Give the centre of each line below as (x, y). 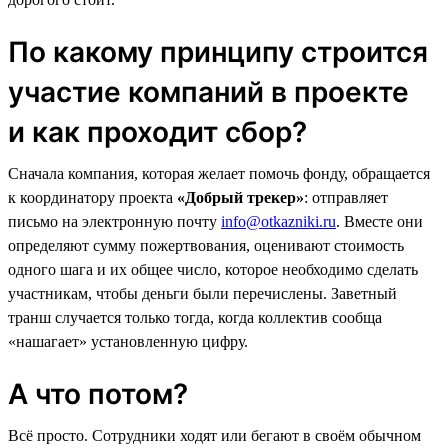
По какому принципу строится (218, 51)
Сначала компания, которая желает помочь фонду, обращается (219, 173)
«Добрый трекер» (240, 197)
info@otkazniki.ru (278, 221)
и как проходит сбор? (157, 131)
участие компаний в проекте (208, 91)
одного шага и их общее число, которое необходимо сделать (213, 269)
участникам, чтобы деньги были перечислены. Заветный (202, 293)
